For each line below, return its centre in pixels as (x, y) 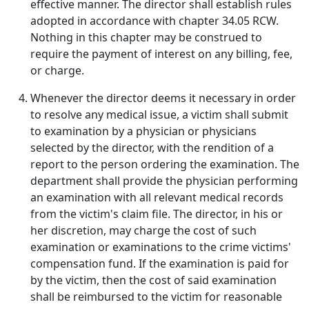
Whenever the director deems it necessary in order (163, 98)
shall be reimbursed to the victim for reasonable (156, 297)
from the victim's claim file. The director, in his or (157, 214)
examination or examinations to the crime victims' (161, 247)
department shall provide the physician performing (164, 181)
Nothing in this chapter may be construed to (146, 37)
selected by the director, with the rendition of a (152, 148)
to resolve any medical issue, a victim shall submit (159, 114)
